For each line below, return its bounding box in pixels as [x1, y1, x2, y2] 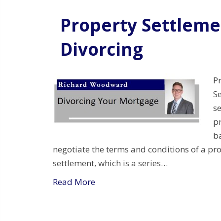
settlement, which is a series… [53, 157, 168, 169]
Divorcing [60, 37, 143, 61]
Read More [53, 176, 95, 187]
